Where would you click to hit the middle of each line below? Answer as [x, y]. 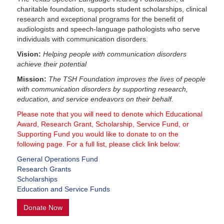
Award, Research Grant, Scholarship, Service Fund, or [103, 124]
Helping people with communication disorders [114, 54]
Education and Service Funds [63, 189]
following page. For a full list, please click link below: [98, 144]
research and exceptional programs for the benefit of [100, 19]
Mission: [32, 79]
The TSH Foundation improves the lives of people [127, 79]
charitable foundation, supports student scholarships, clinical [112, 9]
